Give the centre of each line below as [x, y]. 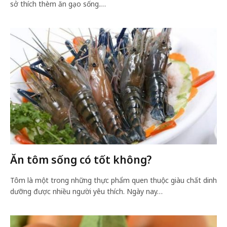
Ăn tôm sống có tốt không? [81, 159]
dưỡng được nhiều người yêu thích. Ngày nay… [86, 191]
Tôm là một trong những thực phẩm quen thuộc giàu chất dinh [113, 180]
